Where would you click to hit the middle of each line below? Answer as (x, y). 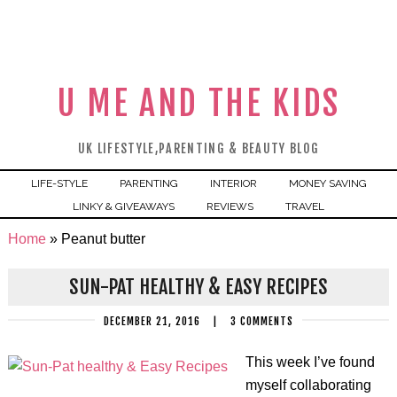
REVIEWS (230, 206)
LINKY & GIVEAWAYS (124, 206)
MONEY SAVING (327, 183)
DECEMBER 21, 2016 (152, 321)
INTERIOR (233, 183)
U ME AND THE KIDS (198, 103)
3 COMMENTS (262, 321)
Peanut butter (103, 239)
